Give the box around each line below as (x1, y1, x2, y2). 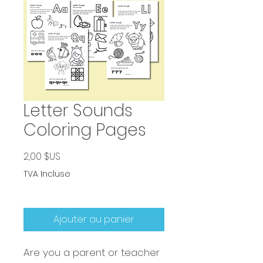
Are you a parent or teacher (23, 245, 160, 259)
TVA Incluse (23, 168, 70, 180)
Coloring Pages (23, 119, 146, 141)
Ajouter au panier (53, 213, 134, 226)
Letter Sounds (23, 99, 133, 122)
